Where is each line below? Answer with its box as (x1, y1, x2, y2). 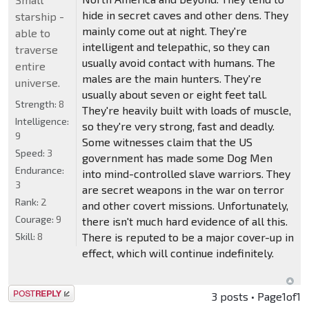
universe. (15, 76, 60, 90)
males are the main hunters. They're (81, 72, 261, 86)
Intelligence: (15, 115, 69, 128)
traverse (15, 43, 58, 57)
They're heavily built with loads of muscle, (81, 103, 291, 117)
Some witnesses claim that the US (81, 135, 252, 149)
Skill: (15, 230, 37, 243)
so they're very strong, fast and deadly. (81, 119, 275, 133)
